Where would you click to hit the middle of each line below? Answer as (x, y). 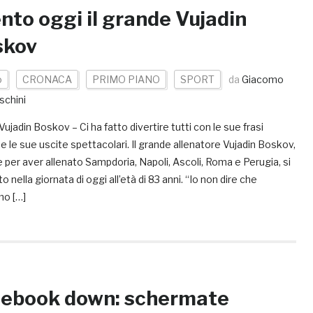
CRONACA (47, 79)
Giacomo (263, 79)
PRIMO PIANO (126, 79)
